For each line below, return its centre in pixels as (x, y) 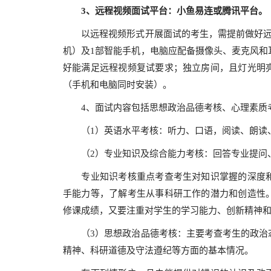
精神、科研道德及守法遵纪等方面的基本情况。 (158, 250)
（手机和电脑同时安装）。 (117, 85)
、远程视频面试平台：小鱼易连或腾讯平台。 (177, 11)
